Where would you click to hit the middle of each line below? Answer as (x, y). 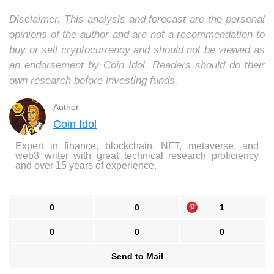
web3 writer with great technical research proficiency (137, 155)
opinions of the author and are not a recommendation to (137, 34)
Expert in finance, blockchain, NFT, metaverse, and (137, 146)
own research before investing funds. (94, 80)
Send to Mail (137, 256)
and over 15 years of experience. (86, 165)
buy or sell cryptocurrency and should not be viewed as (137, 50)
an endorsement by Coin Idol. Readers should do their (137, 65)
